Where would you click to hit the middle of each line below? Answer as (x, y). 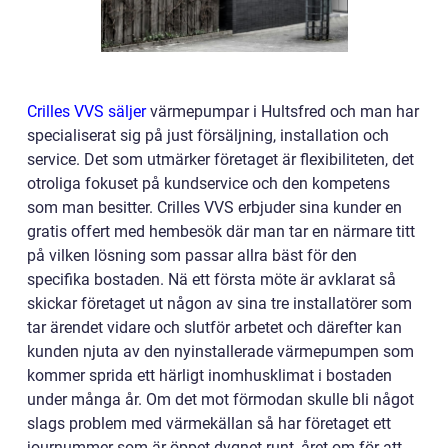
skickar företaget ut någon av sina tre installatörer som (219, 303)
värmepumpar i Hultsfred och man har (282, 111)
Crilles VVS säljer (86, 111)
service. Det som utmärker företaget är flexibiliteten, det (220, 159)
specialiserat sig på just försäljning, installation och (208, 135)
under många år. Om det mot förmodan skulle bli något (220, 399)
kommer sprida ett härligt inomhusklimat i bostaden (209, 375)
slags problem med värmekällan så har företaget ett (209, 423)
